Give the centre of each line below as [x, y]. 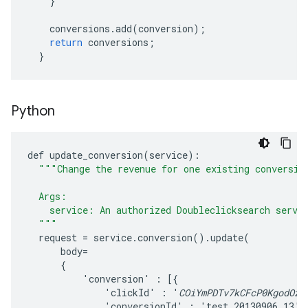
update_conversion [96, 155]
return [66, 42]
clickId [130, 292]
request [58, 237]
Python [33, 111]
